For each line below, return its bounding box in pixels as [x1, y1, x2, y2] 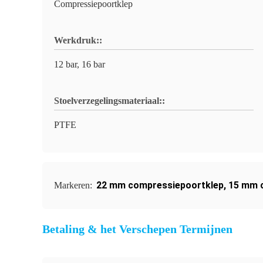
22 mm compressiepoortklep [96, 180, 224, 191]
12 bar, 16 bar [54, 59, 105, 69]
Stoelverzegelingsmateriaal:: [54, 96, 165, 106]
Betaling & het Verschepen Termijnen [42, 222, 232, 235]
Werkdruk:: [54, 35, 102, 45]
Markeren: [54, 180, 95, 190]
